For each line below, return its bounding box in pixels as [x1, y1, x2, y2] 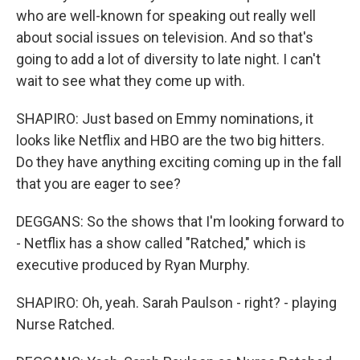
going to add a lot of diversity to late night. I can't [16, 51, 321, 67]
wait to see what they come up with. [16, 72, 245, 89]
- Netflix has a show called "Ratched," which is [16, 235, 306, 252]
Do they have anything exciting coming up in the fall [16, 153, 342, 170]
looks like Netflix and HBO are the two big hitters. [16, 132, 325, 149]
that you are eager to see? [16, 175, 181, 192]
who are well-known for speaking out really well [16, 7, 316, 24]
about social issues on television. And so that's [16, 29, 313, 46]
